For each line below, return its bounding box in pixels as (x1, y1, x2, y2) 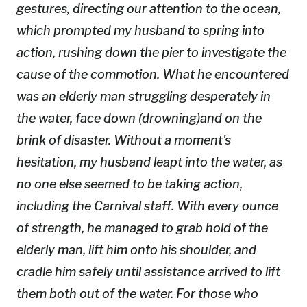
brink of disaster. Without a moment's (16, 132, 231, 147)
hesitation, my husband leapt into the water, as (16, 154, 282, 169)
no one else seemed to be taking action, (16, 176, 243, 191)
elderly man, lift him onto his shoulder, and (16, 242, 256, 257)
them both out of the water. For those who (16, 286, 258, 301)
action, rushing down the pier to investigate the (16, 45, 286, 60)
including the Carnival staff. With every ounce (16, 198, 278, 213)
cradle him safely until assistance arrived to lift (16, 264, 280, 279)
